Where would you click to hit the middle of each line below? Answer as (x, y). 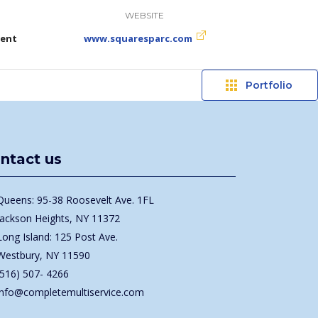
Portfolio (269, 85)
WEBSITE (144, 15)
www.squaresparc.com (138, 38)
